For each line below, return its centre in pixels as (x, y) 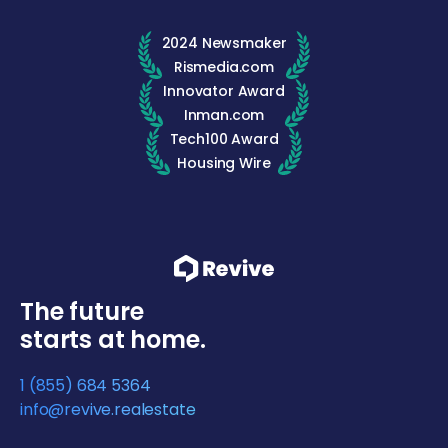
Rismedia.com (224, 66)
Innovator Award (224, 90)
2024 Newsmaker (224, 42)
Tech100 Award (224, 138)
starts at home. (113, 340)
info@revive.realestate (108, 410)
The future (82, 312)
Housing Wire (224, 162)
